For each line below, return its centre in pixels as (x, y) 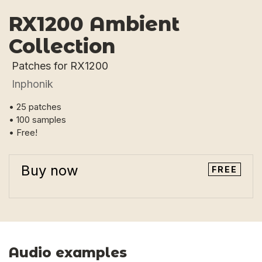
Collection (62, 46)
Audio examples (68, 253)
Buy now (50, 170)
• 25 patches (35, 107)
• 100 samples (37, 120)
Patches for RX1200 (60, 66)
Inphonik (32, 84)
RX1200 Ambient (94, 24)
